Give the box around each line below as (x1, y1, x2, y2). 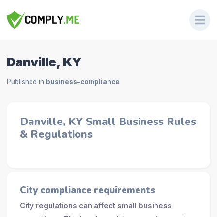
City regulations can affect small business (19, 201, 172, 210)
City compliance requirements (19, 184, 155, 197)
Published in (6, 78, 46, 86)
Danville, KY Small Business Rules (19, 114, 196, 129)
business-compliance (46, 78, 120, 86)
